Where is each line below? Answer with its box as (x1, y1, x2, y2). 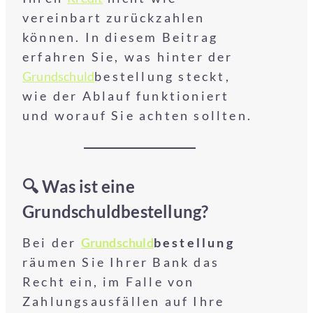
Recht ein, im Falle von (22, 274, 195, 289)
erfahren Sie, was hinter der (22, 49, 233, 64)
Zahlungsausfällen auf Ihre (22, 293, 225, 309)
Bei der (22, 235, 81, 250)
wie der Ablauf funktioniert (22, 88, 230, 103)
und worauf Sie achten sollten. (22, 108, 253, 123)
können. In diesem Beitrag (22, 29, 218, 45)
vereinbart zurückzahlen (22, 10, 205, 25)
